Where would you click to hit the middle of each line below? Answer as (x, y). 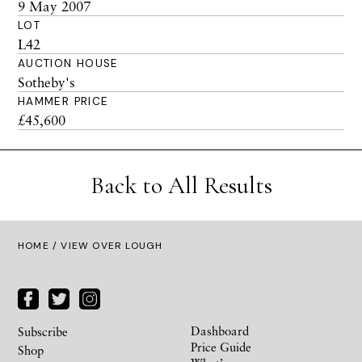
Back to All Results (181, 185)
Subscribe (43, 331)
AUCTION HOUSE (68, 63)
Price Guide (221, 346)
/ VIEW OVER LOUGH (106, 246)
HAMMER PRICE (63, 101)
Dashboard (220, 330)
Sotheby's (46, 82)
